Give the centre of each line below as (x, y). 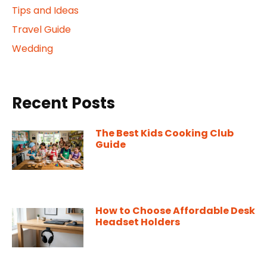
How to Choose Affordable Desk (175, 210)
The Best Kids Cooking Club (164, 133)
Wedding (32, 48)
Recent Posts (63, 103)
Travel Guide (41, 29)
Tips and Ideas (45, 10)
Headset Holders (138, 222)
